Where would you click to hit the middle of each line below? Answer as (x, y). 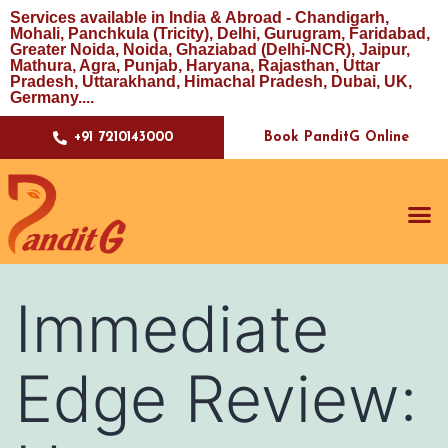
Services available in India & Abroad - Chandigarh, (199, 17)
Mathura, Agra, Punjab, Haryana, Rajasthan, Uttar (195, 65)
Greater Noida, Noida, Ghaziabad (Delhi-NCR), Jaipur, (210, 49)
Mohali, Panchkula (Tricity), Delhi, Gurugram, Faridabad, (220, 33)
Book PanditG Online (336, 137)
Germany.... (52, 97)
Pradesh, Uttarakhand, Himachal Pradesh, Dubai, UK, (211, 81)
